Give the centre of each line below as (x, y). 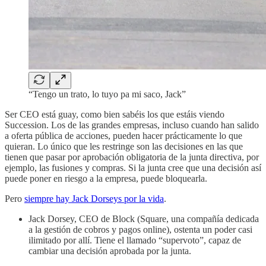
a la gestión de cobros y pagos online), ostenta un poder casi (140, 229)
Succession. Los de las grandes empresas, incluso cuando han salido (132, 125)
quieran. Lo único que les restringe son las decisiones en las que (124, 146)
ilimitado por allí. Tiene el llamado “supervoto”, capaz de (135, 240)
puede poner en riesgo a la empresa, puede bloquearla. (106, 178)
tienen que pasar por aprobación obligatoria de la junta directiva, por (132, 157)
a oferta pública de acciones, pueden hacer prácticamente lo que (123, 135)
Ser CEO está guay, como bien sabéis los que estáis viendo (115, 114)
